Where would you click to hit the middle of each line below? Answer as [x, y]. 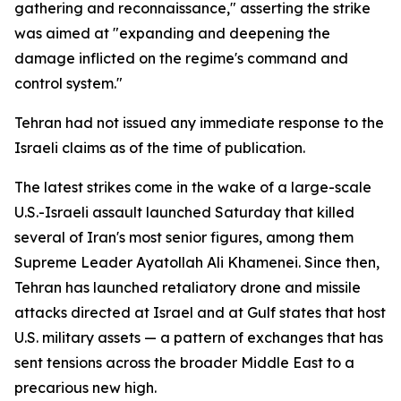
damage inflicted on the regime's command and [181, 58]
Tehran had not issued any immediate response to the [199, 123]
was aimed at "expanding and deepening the [172, 33]
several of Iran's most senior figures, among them [184, 237]
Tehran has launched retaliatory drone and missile [188, 287]
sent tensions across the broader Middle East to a [184, 363]
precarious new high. [85, 388]
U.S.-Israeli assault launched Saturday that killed [184, 212]
